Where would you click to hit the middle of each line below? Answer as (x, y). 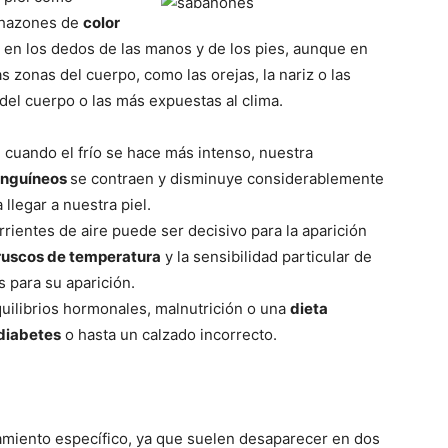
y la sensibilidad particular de (266, 257)
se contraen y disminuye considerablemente (227, 179)
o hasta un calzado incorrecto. (169, 335)
